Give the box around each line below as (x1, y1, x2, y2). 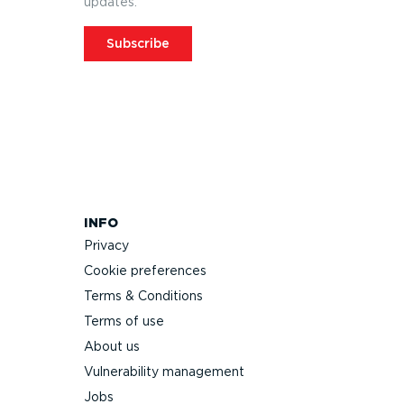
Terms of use (84, 313, 164, 328)
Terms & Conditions (84, 288, 203, 303)
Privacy (84, 237, 129, 252)
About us (84, 338, 140, 353)
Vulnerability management (84, 363, 244, 379)
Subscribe (106, 35, 170, 50)
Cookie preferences (84, 262, 207, 278)
